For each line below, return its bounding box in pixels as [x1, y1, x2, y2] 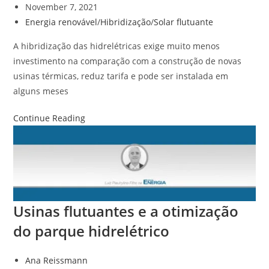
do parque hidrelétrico [13, 220, 170, 241]
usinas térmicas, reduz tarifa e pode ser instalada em [13, 70, 229, 82]
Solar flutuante [154, 16, 214, 28]
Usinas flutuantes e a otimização [13, 201, 239, 221]
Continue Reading [13, 112, 86, 124]
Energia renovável [25, 16, 98, 28]
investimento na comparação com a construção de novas [13, 55, 242, 67]
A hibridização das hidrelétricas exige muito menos [13, 40, 220, 52]
